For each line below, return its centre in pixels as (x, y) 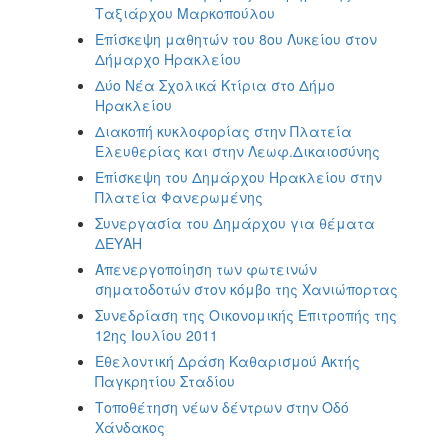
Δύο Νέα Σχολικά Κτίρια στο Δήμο (215, 84)
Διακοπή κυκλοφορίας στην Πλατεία (223, 130)
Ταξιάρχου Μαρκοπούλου (185, 12)
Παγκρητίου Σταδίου (165, 380)
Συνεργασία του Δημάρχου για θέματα (235, 222)
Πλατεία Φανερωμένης (179, 196)
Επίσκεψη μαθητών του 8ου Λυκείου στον (236, 38)
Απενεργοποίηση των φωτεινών (206, 268)
